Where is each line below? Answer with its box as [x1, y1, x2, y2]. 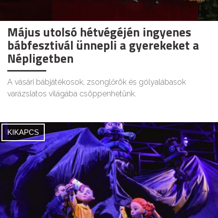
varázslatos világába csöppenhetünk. [7, 89, 136, 99]
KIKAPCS [7, 128, 39, 137]
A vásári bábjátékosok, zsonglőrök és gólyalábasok [7, 77, 186, 87]
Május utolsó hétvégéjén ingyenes [7, 23, 191, 42]
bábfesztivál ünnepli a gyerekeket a [7, 36, 199, 55]
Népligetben [7, 49, 73, 68]
